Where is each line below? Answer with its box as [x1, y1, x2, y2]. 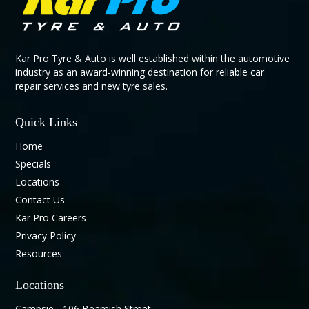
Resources [15, 246, 63, 260]
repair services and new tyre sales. [15, 79, 168, 92]
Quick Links [15, 114, 78, 129]
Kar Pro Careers [15, 210, 87, 224]
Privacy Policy [15, 228, 77, 242]
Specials [15, 157, 52, 170]
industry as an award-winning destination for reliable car [15, 65, 265, 79]
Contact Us [15, 192, 66, 206]
